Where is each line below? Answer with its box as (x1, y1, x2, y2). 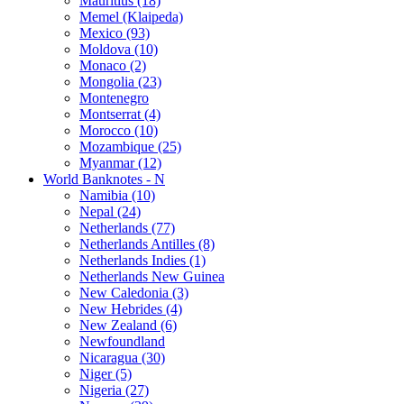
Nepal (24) (79, 203, 141, 219)
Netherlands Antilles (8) (79, 235, 215, 252)
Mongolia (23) (79, 73, 161, 89)
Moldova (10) (79, 41, 158, 57)
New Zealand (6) (79, 317, 177, 333)
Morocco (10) (79, 122, 158, 138)
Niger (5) (79, 365, 132, 381)
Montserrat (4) (79, 106, 161, 122)
